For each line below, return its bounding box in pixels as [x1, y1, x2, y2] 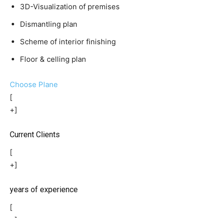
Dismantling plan [20, 19, 77, 29]
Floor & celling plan [20, 54, 86, 64]
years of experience [10, 185, 78, 195]
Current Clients [10, 130, 60, 140]
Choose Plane [10, 80, 58, 90]
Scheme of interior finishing [20, 37, 116, 47]
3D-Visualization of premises [20, 2, 120, 12]
